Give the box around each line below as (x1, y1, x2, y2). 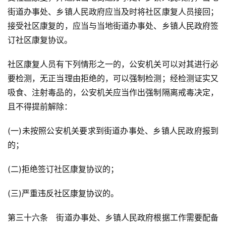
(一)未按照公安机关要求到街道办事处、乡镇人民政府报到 (8, 126, 218, 136)
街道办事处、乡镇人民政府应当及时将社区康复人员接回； (8, 7, 218, 17)
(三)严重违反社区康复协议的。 (8, 188, 119, 199)
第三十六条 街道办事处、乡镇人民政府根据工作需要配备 (8, 212, 218, 223)
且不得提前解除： (8, 101, 72, 112)
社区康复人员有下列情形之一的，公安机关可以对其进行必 (8, 59, 218, 70)
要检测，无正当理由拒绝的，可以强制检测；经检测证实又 (8, 73, 218, 84)
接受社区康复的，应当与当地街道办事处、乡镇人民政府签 (8, 21, 218, 31)
